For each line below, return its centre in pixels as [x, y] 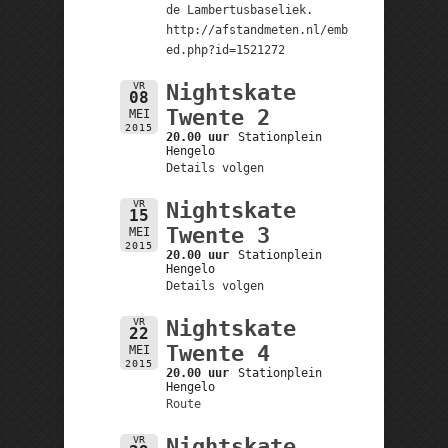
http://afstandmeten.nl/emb [256, 29]
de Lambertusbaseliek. [239, 9]
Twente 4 [217, 353]
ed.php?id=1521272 [225, 49]
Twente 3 [217, 235]
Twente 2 [217, 117]
